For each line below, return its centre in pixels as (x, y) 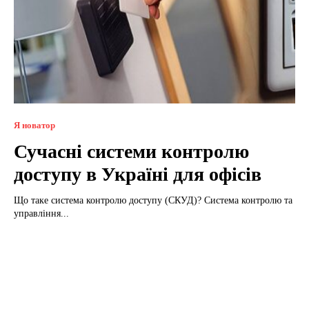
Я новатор (34, 125)
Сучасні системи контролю (131, 151)
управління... (41, 213)
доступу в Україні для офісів (138, 174)
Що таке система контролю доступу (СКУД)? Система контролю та (109, 200)
